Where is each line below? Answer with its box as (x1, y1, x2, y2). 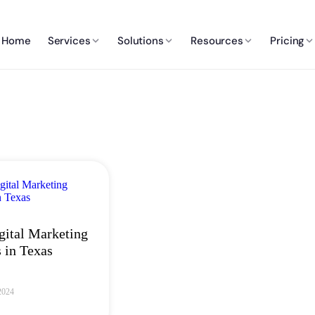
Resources (190, 33, 244, 48)
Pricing (270, 33, 305, 48)
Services (47, 33, 91, 48)
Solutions (117, 33, 164, 48)
